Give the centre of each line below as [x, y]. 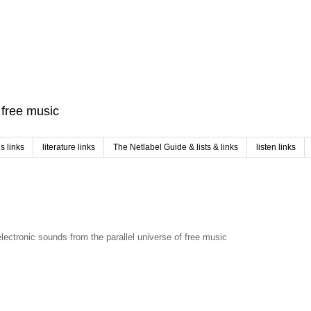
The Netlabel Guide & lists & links [176, 148]
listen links [276, 148]
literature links [69, 148]
